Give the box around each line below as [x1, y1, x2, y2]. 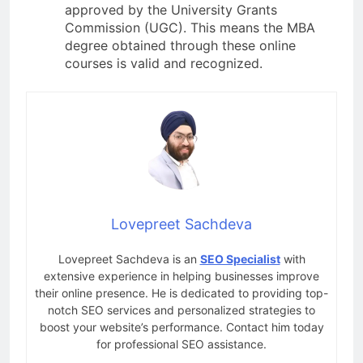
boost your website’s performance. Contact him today [39, 320, 324, 335]
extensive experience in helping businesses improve [44, 269, 319, 284]
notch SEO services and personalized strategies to [48, 303, 315, 318]
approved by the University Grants [65, 2, 277, 19]
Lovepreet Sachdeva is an [58, 252, 200, 267]
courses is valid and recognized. [65, 55, 263, 72]
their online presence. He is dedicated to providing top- [35, 286, 328, 301]
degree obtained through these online [65, 37, 296, 54]
